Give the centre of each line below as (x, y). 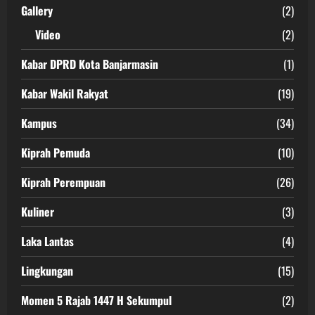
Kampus (39, 123)
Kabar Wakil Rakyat (65, 93)
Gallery (37, 10)
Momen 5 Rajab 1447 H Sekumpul (96, 300)
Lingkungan (47, 270)
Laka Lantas (47, 241)
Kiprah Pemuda (56, 152)
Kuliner (38, 211)
